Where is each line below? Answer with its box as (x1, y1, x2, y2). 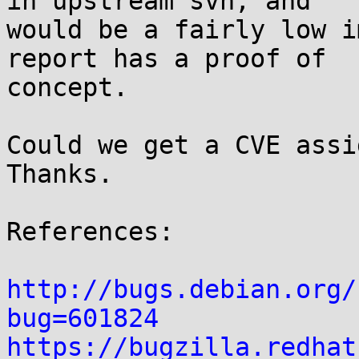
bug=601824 (6, 304, 159, 333)
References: (6, 217, 174, 246)
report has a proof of (6, 44, 326, 73)
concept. (6, 73, 128, 102)
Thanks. (6, 159, 113, 188)
